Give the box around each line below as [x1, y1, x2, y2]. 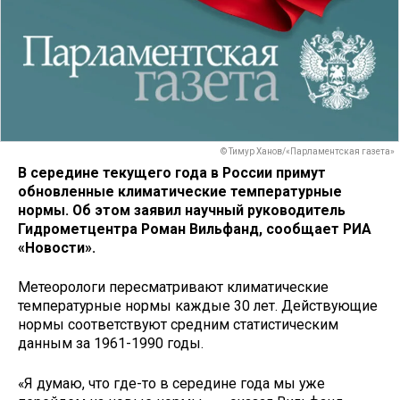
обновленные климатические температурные [18, 182, 342, 200]
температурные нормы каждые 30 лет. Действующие [18, 297, 378, 315]
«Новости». [18, 238, 99, 256]
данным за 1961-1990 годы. [18, 335, 204, 353]
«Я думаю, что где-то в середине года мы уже [18, 375, 325, 393]
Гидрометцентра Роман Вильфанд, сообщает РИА [18, 220, 371, 237]
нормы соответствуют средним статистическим [18, 316, 338, 334]
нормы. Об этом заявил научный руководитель [18, 201, 346, 219]
